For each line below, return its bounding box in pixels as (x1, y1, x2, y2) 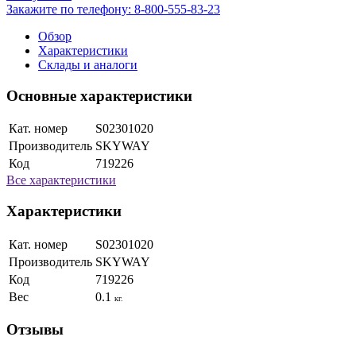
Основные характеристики (6, 87, 192, 104)
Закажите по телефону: (6, 2, 134, 16)
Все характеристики (6, 173, 116, 188)
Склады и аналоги (38, 57, 137, 72)
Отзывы (6, 321, 64, 339)
